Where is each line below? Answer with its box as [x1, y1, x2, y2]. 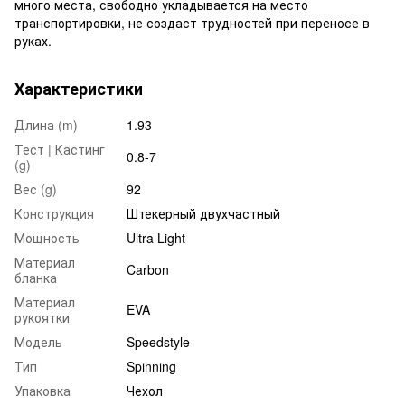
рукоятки [14, 307, 70, 326]
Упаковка [14, 381, 71, 400]
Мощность [14, 228, 80, 247]
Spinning [127, 356, 176, 375]
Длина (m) [14, 115, 78, 134]
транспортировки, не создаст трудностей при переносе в [14, 13, 370, 32]
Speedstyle [127, 332, 190, 351]
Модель [14, 332, 62, 351]
